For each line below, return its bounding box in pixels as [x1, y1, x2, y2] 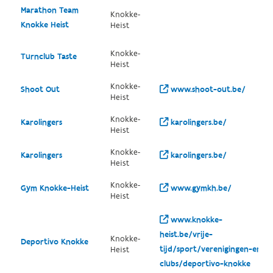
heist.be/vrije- [159, 229, 213, 240]
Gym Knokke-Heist [20, 183, 89, 194]
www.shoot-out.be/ [168, 84, 246, 95]
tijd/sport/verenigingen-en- [159, 244, 265, 255]
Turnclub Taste [20, 51, 77, 62]
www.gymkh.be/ [168, 183, 232, 194]
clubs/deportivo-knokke [159, 258, 250, 269]
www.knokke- [168, 214, 222, 225]
